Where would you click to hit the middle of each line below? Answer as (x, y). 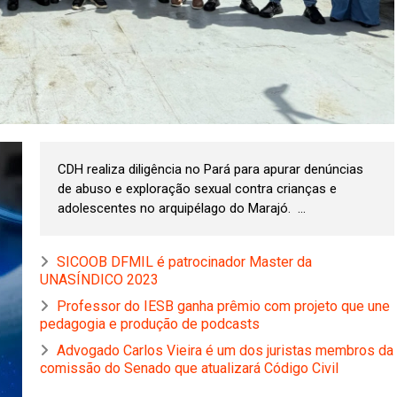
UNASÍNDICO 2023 (99, 280)
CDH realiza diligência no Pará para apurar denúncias (210, 170)
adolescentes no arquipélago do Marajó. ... (182, 209)
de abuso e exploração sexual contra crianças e (197, 189)
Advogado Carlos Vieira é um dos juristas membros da (225, 351)
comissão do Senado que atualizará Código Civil (189, 369)
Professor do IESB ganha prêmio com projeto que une (223, 307)
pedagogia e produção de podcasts (150, 324)
